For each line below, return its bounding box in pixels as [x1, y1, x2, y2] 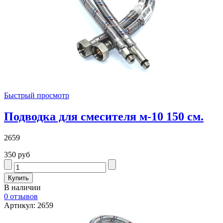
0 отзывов [4, 192, 38, 201]
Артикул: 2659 [4, 201, 53, 210]
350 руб [4, 150, 30, 159]
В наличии [4, 183, 41, 192]
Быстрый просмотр [4, 91, 69, 100]
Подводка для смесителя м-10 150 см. [4, 110, 204, 123]
